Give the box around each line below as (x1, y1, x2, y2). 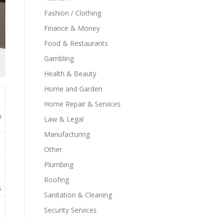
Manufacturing (44, 130, 90, 139)
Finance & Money (44, 23, 100, 33)
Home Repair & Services (44, 99, 121, 109)
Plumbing (44, 160, 73, 169)
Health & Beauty (44, 69, 96, 78)
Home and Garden (44, 84, 102, 93)
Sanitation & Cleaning (44, 190, 112, 199)
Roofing (44, 175, 69, 184)
